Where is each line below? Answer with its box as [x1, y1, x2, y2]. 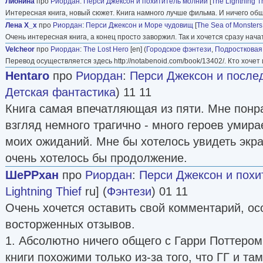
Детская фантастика [5, 85, 116, 99]
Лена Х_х [5, 21, 37, 29]
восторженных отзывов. [5, 217, 135, 231]
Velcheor [5, 45, 35, 53]
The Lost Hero [83, 45, 129, 53]
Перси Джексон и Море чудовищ [86, 21, 193, 29]
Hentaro [5, 69, 49, 82]
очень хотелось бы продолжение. [5, 151, 187, 164]
